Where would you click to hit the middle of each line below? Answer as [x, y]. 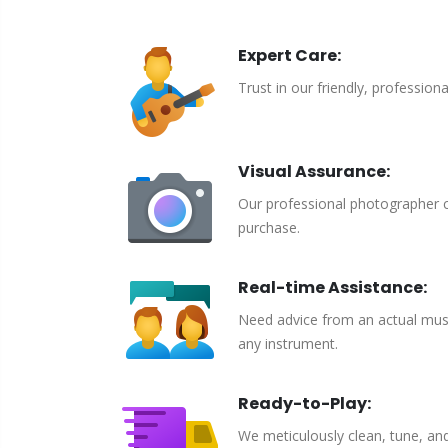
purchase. [269, 227]
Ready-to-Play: [304, 403]
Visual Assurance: [314, 171]
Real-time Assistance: [332, 287]
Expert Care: [289, 55]
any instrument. [288, 343]
